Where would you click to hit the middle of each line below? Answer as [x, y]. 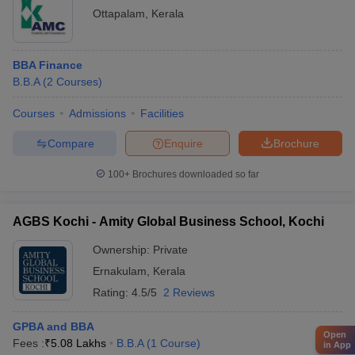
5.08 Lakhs [78, 343]
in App [337, 344]
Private [170, 250]
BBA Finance [48, 65]
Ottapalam [119, 13]
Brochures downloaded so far [195, 174]
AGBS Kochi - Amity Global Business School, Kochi [168, 221]
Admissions [97, 113]
